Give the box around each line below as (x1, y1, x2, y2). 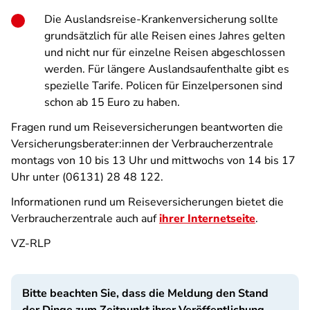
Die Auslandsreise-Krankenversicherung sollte (44, 12, 278, 27)
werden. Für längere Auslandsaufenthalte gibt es (44, 62, 289, 77)
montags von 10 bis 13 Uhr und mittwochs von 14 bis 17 (11, 153, 295, 168)
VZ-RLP (11, 236, 51, 251)
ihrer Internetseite (159, 211, 255, 226)
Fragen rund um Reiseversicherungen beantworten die (11, 120, 283, 135)
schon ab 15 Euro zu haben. (44, 95, 183, 110)
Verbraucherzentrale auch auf (11, 211, 159, 226)
